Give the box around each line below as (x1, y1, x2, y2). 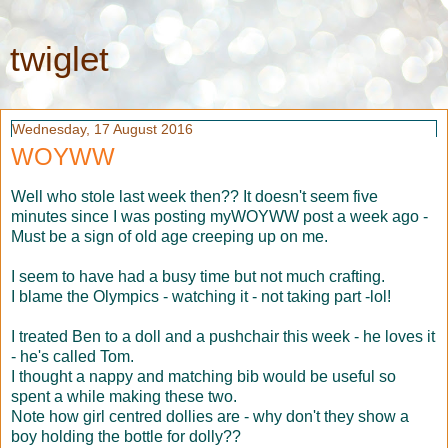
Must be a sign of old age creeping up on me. (11, 227, 328, 245)
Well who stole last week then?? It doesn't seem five (11, 187, 378, 205)
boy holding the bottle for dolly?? (11, 427, 241, 445)
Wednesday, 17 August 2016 (12, 121, 193, 137)
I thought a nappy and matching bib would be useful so (11, 367, 396, 385)
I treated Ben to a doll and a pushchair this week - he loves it (11, 327, 435, 345)
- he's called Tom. (11, 347, 134, 365)
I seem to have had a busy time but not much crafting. (11, 267, 385, 285)
